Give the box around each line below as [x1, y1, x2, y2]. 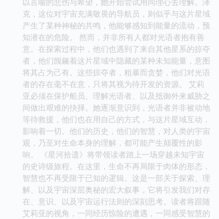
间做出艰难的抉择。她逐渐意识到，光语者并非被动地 [22, 102, 210, 113]
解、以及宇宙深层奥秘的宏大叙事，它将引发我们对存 [22, 184, 210, 195]
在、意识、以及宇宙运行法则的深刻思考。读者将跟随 [22, 196, 210, 207]
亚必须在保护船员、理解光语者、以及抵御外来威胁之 [22, 90, 210, 101]
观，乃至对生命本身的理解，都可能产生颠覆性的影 [22, 137, 202, 148]
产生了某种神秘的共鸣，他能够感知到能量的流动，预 [22, 20, 210, 31]
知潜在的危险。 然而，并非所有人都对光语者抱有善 [22, 31, 204, 43]
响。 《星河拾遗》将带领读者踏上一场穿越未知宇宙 [22, 149, 204, 160]
